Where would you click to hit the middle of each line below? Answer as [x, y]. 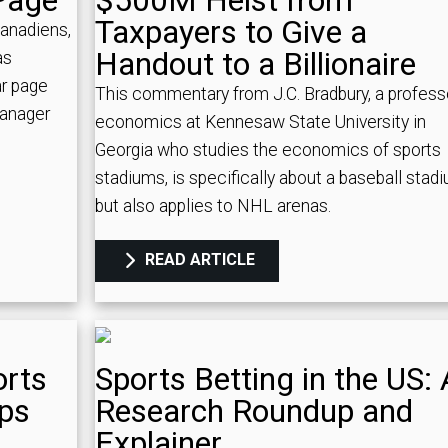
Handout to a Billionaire [255, 64]
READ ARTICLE [197, 260]
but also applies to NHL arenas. [212, 206]
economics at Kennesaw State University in [260, 122]
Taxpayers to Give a [230, 32]
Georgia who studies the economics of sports [267, 150]
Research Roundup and [253, 410]
